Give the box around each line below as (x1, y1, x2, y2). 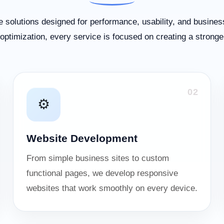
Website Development (26, 132, 137, 144)
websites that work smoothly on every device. (26, 183, 197, 193)
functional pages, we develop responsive (26, 168, 178, 178)
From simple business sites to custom (26, 153, 169, 163)
